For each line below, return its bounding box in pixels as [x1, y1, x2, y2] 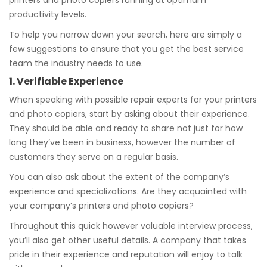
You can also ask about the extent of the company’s [9, 171, 229, 183]
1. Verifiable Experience [9, 74, 123, 88]
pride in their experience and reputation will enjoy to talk [9, 249, 243, 260]
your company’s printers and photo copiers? [9, 200, 194, 212]
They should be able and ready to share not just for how [9, 122, 243, 134]
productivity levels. [9, 8, 86, 20]
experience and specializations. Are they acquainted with [9, 185, 247, 197]
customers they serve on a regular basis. [9, 151, 178, 163]
